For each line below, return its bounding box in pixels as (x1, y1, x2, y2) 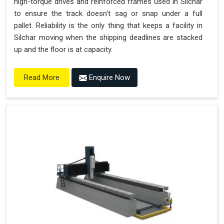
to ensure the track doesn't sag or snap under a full (14, 8, 202, 18)
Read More (24, 72, 59, 82)
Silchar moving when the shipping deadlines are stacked (14, 32, 202, 42)
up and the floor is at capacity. (14, 44, 112, 54)
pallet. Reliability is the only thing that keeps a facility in (14, 20, 202, 30)
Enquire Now (87, 72, 130, 82)
